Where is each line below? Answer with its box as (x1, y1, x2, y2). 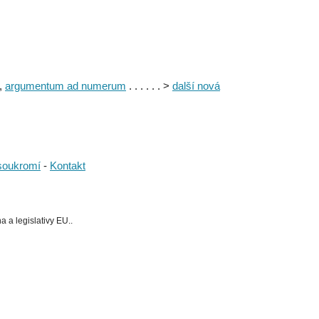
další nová (172, 79, 220, 92)
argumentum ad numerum (5, 79, 126, 92)
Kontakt (50, 159, 85, 172)
